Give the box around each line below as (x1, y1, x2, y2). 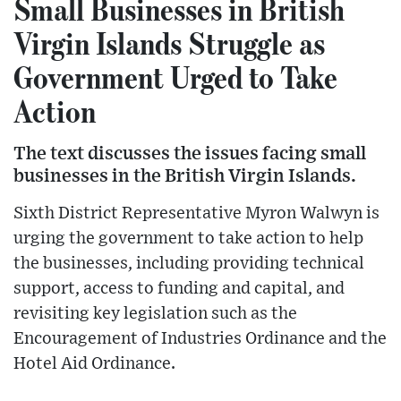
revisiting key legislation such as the (13, 304, 297, 322)
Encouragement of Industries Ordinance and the (13, 329, 387, 347)
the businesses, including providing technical (13, 254, 364, 272)
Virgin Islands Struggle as (13, 23, 325, 62)
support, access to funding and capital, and (13, 279, 345, 297)
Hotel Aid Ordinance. (13, 354, 175, 372)
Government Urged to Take (13, 57, 337, 96)
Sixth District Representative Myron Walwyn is (13, 204, 380, 222)
